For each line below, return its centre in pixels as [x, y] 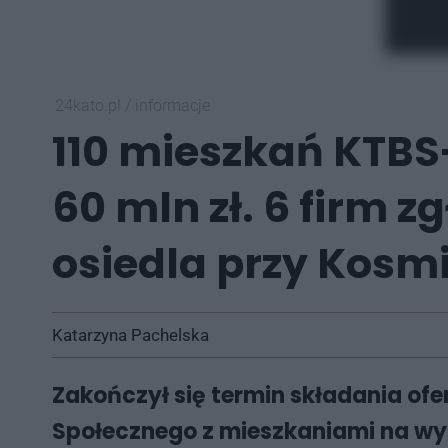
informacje [172, 105]
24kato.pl [90, 105]
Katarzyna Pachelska [130, 335]
